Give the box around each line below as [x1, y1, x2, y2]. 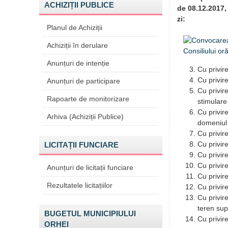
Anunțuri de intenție [47, 59, 109, 67]
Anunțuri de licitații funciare [47, 163, 133, 172]
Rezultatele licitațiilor [47, 181, 112, 189]
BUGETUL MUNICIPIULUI [44, 209, 136, 218]
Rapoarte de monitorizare [47, 95, 129, 103]
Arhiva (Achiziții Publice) [47, 112, 124, 121]
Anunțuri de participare [47, 77, 120, 85]
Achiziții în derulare [47, 41, 108, 49]
